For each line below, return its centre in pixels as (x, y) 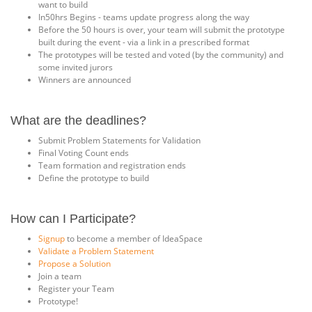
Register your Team (76, 289)
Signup (52, 239)
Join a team (60, 276)
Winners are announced (85, 80)
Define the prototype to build (94, 178)
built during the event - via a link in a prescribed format (144, 42)
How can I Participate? (73, 219)
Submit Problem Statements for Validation (119, 140)
